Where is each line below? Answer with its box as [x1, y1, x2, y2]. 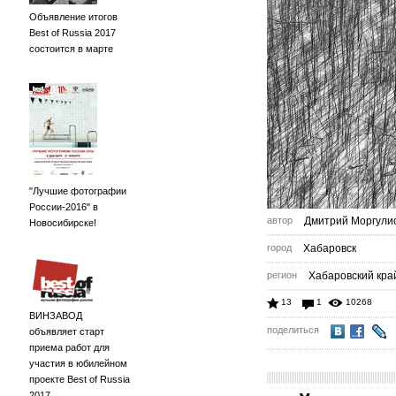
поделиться [267, 324, 319, 335]
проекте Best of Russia [29, 374, 130, 385]
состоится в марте [29, 43, 113, 54]
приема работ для [29, 342, 110, 353]
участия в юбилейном [29, 358, 127, 369]
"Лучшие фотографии [29, 186, 126, 196]
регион [267, 270, 297, 280]
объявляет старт [29, 326, 104, 337]
